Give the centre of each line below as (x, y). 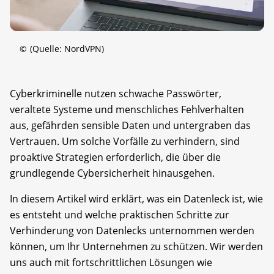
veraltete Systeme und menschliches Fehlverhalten (127, 109)
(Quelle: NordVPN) (67, 48)
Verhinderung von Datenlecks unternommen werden (132, 230)
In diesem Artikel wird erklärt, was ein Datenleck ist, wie (136, 198)
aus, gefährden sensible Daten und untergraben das (130, 125)
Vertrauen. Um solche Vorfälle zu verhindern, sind (125, 141)
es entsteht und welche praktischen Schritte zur (120, 214)
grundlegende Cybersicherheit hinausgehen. (112, 173)
